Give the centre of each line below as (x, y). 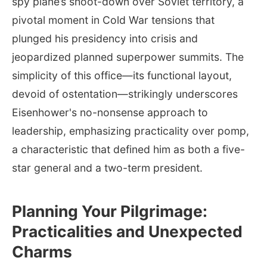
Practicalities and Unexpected (127, 231)
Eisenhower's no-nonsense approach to (110, 112)
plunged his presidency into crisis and (105, 38)
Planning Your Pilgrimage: (110, 211)
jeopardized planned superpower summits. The (128, 57)
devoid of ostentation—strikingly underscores (125, 94)
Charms (42, 251)
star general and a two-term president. (107, 167)
